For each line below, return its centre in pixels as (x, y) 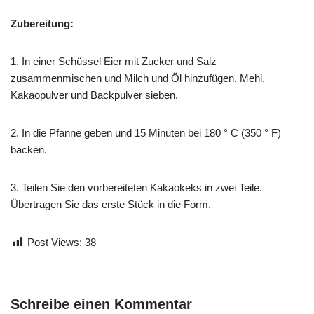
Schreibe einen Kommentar (101, 304)
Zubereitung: (42, 23)
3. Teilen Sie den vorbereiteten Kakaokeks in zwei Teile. (136, 187)
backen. (29, 149)
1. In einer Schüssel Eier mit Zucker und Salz (114, 61)
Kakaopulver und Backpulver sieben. (94, 95)
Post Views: (55, 242)
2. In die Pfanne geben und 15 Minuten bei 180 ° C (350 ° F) (146, 132)
